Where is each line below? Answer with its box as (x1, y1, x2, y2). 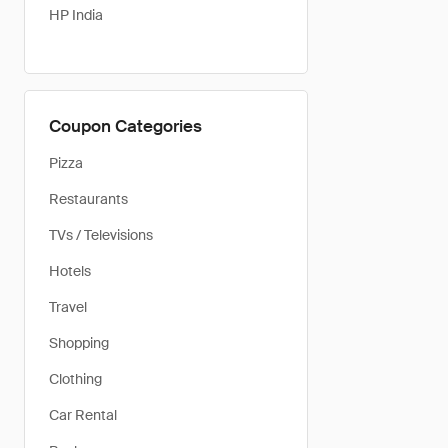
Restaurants (49, 190, 128, 208)
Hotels (49, 262, 91, 280)
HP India (49, 6, 103, 24)
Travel (49, 298, 87, 316)
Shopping (49, 334, 109, 352)
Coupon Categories (49, 115, 202, 137)
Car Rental (49, 406, 117, 424)
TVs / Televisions (49, 226, 153, 244)
